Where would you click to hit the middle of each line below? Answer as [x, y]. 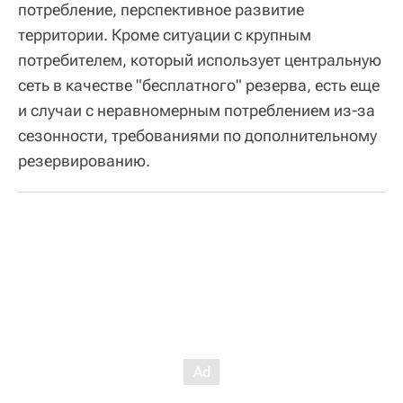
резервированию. [84, 161]
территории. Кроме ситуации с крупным [165, 35]
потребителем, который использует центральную [200, 60]
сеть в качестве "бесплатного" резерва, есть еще [199, 85]
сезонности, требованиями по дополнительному [197, 136]
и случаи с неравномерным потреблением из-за [197, 111]
